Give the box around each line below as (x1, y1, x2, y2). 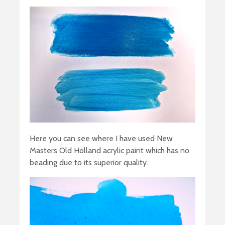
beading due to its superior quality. (30, 157, 148, 167)
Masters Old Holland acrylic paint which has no (30, 145, 189, 155)
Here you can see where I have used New (30, 133, 173, 143)
